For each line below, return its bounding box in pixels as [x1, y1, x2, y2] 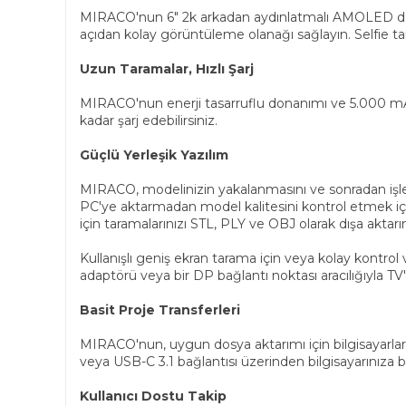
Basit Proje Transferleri [80, 302, 240, 318]
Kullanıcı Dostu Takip [80, 388, 227, 404]
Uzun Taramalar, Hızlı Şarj [80, 61, 254, 77]
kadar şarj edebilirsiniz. [80, 112, 217, 129]
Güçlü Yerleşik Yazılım [80, 147, 228, 163]
